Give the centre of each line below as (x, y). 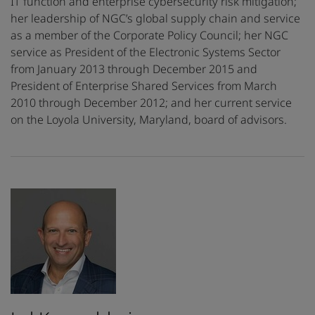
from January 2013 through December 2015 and (134, 69)
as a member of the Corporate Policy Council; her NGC (149, 36)
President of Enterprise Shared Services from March (144, 86)
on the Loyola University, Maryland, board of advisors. (149, 120)
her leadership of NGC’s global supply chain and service (155, 19)
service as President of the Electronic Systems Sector (146, 52)
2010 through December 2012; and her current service (151, 103)
